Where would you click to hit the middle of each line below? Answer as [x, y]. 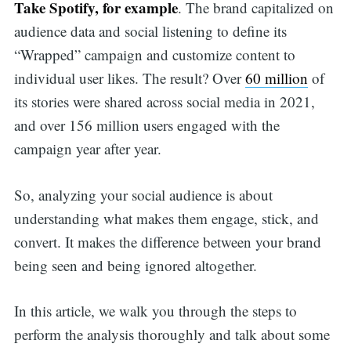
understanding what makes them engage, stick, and [166, 218]
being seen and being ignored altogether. [135, 265]
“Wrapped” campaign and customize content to [154, 55]
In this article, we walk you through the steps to [155, 311]
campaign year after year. [87, 149]
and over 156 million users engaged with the [147, 125]
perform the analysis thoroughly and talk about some [172, 335]
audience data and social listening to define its [150, 31]
